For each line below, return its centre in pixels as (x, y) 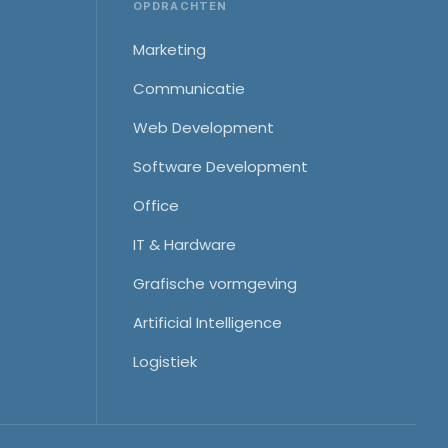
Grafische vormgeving (215, 283)
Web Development (203, 127)
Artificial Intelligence (207, 322)
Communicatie (189, 88)
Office (156, 205)
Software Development (220, 166)
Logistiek (165, 361)
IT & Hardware (184, 244)
